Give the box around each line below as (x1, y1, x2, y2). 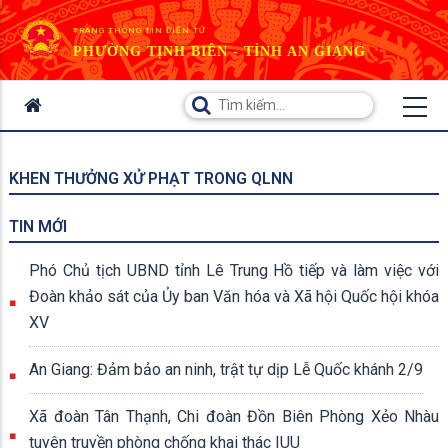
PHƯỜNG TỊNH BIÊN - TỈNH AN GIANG (73, 44, 366, 59)
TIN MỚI (9, 217, 67, 236)
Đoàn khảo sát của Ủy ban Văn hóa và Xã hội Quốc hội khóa (29, 287, 439, 306)
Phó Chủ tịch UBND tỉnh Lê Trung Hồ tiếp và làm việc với (29, 261, 439, 280)
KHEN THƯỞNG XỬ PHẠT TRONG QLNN (9, 169, 293, 188)
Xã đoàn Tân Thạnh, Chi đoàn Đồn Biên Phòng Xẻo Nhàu (29, 407, 439, 426)
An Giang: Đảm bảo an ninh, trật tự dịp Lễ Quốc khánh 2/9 (29, 360, 423, 379)
